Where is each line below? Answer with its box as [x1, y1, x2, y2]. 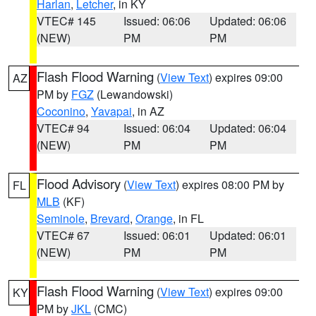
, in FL [173, 210, 204, 226]
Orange [135, 210, 173, 226]
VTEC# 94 [37, 120, 90, 136]
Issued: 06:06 [123, 13, 190, 29]
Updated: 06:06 [209, 13, 287, 29]
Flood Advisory [37, 174, 121, 193]
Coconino [37, 103, 85, 119]
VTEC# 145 [37, 13, 96, 29]
